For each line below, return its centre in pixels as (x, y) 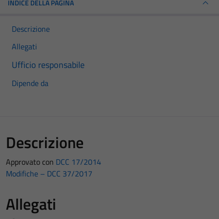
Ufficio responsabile (48, 65)
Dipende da (30, 83)
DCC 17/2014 (78, 162)
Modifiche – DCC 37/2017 (49, 174)
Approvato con (31, 162)
